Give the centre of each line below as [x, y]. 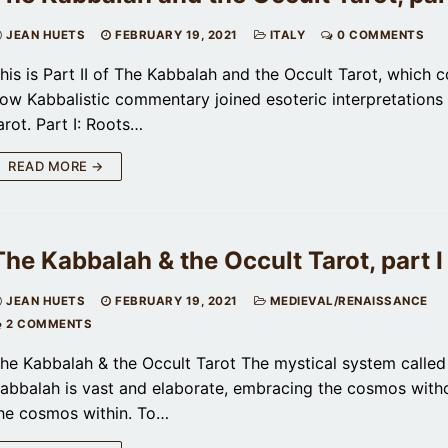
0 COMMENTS [378, 34]
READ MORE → [56, 165]
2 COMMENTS [47, 323]
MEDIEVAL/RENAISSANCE [347, 300]
